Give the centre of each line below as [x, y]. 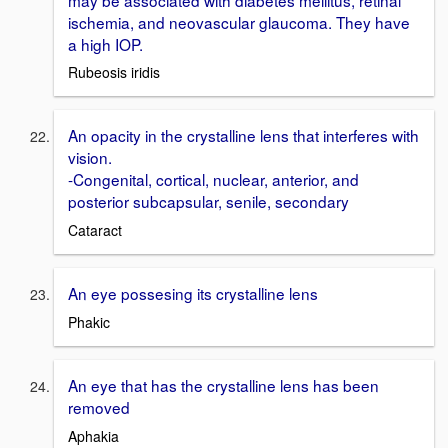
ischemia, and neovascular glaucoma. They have [239, 21]
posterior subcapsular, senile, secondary [208, 201]
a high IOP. [105, 43]
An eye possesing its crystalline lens [193, 293]
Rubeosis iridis [114, 72]
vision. [90, 157]
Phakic [89, 321]
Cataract [95, 230]
